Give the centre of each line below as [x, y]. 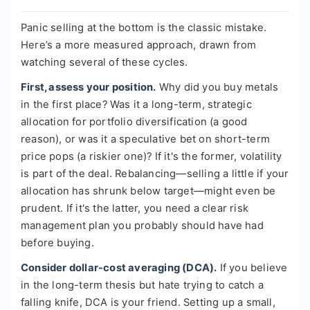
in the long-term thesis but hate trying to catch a [143, 285]
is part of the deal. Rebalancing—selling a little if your [155, 174]
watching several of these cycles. [104, 63]
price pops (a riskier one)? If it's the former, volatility [152, 157]
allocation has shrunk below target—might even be [148, 191]
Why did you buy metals [217, 88]
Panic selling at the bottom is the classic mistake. [144, 28]
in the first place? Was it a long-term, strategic [136, 105]
